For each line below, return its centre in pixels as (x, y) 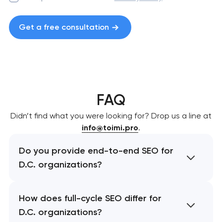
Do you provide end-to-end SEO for (96, 150)
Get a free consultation (64, 27)
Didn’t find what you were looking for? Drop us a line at (111, 115)
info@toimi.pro (110, 127)
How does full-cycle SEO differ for (90, 198)
